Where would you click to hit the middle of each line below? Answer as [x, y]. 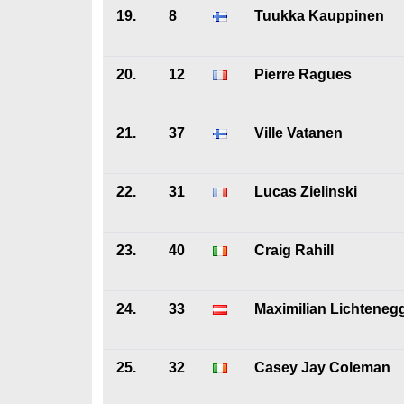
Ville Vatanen [298, 133]
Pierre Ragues [303, 74]
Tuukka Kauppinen [319, 16]
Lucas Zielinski [306, 192]
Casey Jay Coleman [322, 367]
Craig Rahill [294, 250]
